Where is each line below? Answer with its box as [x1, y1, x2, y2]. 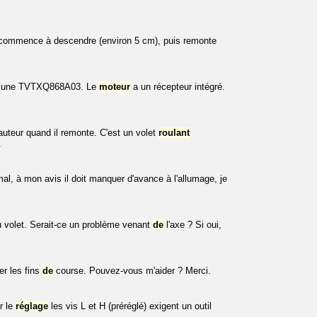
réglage [16, 301, 48, 312]
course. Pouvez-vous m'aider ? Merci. [53, 265, 211, 277]
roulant [158, 127, 190, 139]
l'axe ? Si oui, [163, 219, 221, 231]
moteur [99, 81, 130, 93]
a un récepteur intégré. [130, 81, 225, 93]
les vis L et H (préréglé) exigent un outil [48, 301, 212, 312]
